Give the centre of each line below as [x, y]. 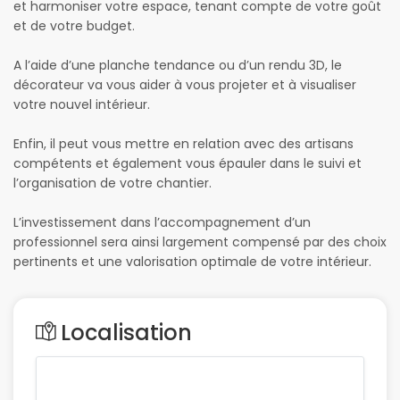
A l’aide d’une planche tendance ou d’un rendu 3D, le [178, 66]
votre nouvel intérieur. [82, 105]
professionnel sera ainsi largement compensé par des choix [200, 242]
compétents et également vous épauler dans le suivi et [187, 164]
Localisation [126, 333]
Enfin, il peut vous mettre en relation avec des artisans [183, 144]
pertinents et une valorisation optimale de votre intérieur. [192, 262]
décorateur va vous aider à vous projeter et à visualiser [185, 85]
